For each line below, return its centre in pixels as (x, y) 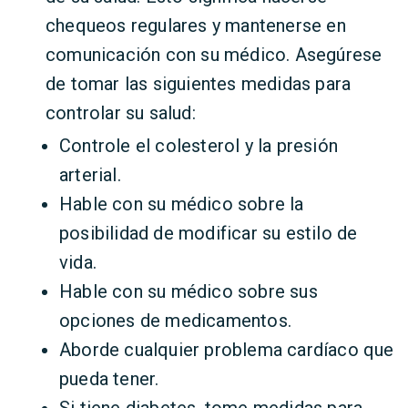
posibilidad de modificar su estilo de (209, 233)
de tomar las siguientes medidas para (199, 84)
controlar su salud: (121, 113)
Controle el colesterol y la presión (199, 146)
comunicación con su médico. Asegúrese (214, 55)
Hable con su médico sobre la (182, 204)
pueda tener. (109, 379)
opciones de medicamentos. (175, 321)
